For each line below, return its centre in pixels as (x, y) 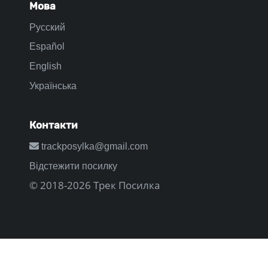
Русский (47, 27)
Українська (53, 86)
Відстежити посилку (73, 166)
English (45, 66)
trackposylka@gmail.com (93, 147)
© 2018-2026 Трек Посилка (95, 185)
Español (47, 47)
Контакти (54, 125)
